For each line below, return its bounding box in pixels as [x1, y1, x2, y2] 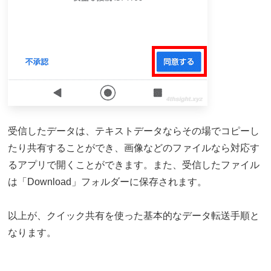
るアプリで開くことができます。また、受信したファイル [7, 160, 260, 171]
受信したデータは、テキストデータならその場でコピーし [7, 126, 260, 137]
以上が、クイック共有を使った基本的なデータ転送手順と [7, 211, 260, 221]
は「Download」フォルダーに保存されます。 [7, 177, 207, 188]
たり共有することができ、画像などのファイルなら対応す [7, 143, 260, 154]
